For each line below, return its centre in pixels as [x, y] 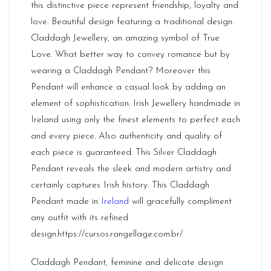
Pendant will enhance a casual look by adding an [128, 87]
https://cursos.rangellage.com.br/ [120, 234]
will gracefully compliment [180, 202]
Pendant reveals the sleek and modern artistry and [131, 169]
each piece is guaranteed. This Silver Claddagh [124, 153]
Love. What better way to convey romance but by [130, 55]
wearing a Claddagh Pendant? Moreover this [121, 71]
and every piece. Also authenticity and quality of [126, 136]
